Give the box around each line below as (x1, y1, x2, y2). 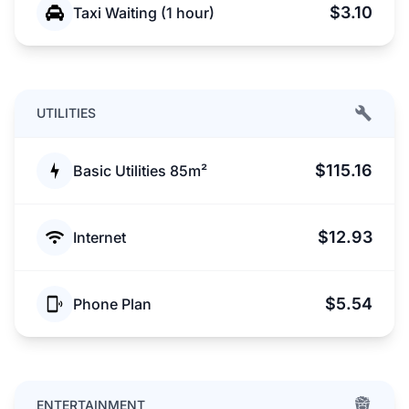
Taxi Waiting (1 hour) (73, 4, 215, 22)
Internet (73, 228, 126, 246)
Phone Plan (73, 295, 152, 313)
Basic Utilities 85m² (73, 162, 207, 180)
